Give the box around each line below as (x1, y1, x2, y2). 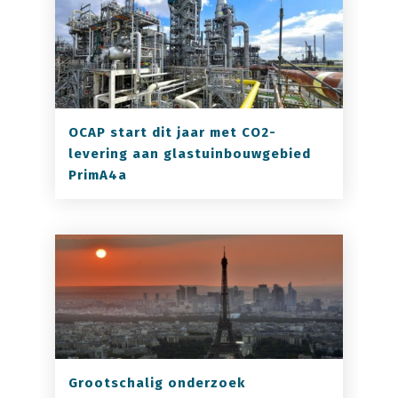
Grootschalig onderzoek (68, 374, 245, 391)
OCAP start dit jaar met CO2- (68, 123, 276, 140)
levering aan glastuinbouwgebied (68, 145, 311, 162)
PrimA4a (68, 166, 127, 183)
